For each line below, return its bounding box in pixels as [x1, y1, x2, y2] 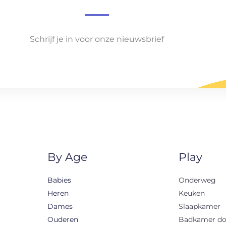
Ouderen [47, 214, 78, 224]
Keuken [179, 188, 205, 198]
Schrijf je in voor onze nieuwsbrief [30, 34, 164, 44]
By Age [47, 150, 87, 164]
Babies [47, 175, 71, 185]
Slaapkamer [179, 201, 220, 211]
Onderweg [179, 175, 216, 185]
